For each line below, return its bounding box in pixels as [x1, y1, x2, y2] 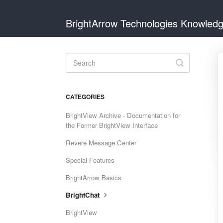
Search [179, 64, 208, 77]
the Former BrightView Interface [66, 120, 158, 130]
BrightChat [66, 190, 102, 200]
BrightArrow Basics [66, 173, 121, 182]
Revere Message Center [66, 138, 136, 147]
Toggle [179, 56, 206, 69]
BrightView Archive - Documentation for [66, 111, 180, 120]
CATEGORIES [66, 92, 105, 101]
